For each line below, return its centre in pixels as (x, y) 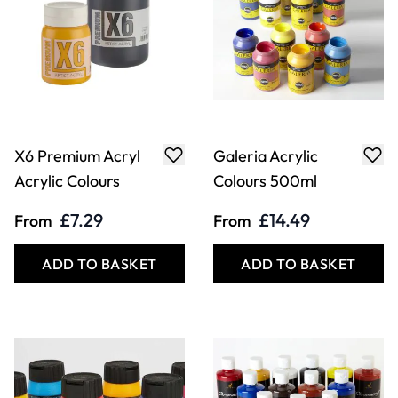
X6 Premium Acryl (77, 156)
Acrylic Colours (67, 181)
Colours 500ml (265, 181)
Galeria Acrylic (266, 156)
